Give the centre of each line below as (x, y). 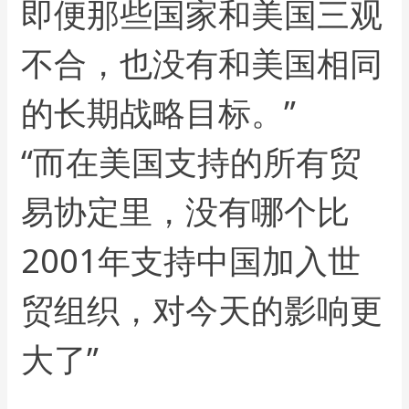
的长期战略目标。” (159, 112)
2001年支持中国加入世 (191, 260)
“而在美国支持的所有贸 (192, 162)
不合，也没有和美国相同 (202, 63)
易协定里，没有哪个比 (186, 211)
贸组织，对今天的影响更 (202, 309)
